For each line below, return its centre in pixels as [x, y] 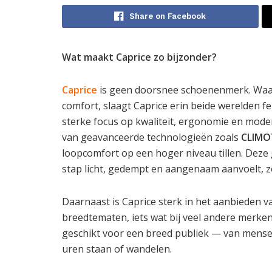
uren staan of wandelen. [117, 249]
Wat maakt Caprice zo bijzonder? [139, 57]
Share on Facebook [168, 16]
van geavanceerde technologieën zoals [151, 137]
